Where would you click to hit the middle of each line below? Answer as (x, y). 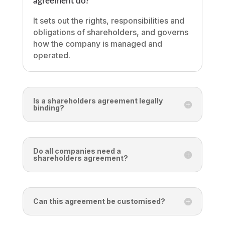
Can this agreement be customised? (99, 201)
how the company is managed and (97, 44)
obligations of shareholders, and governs (110, 32)
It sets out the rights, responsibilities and (108, 21)
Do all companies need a (77, 151)
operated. (51, 55)
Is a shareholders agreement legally (98, 101)
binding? (48, 108)
